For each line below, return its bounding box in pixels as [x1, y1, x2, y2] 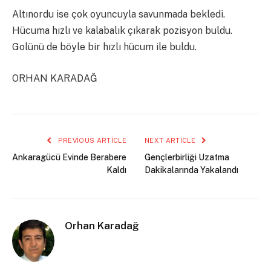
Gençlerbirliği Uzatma [145, 152, 229, 162]
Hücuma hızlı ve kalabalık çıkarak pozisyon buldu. [12, 25, 232, 37]
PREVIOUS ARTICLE [56, 136, 126, 144]
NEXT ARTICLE [145, 136, 198, 144]
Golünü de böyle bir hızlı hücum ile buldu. [12, 41, 197, 53]
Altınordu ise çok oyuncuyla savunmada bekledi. [12, 8, 225, 21]
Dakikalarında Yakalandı [145, 165, 238, 175]
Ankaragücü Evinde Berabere [12, 152, 126, 162]
